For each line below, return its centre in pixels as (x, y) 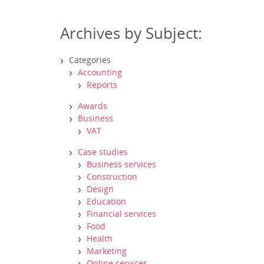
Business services (121, 164)
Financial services (121, 214)
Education (106, 201)
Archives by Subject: (131, 33)
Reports (102, 85)
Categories (90, 60)
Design (100, 189)
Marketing (107, 251)
